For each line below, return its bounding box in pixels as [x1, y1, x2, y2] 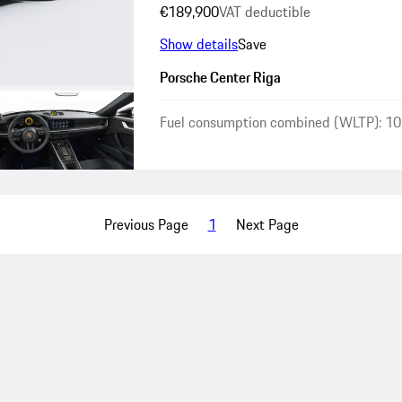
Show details [160, 33, 239, 56]
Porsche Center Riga [160, 66, 282, 89]
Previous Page [103, 214, 188, 236]
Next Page [235, 214, 299, 236]
